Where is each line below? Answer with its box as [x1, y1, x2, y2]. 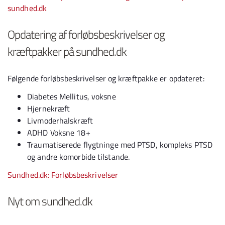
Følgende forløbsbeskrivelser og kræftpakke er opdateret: [8, 72, 204, 84]
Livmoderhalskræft [27, 115, 93, 127]
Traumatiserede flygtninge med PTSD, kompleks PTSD [27, 139, 213, 151]
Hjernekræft [27, 102, 70, 115]
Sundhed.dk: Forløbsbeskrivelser [8, 169, 119, 181]
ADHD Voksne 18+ [27, 127, 90, 139]
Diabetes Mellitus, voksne [27, 90, 116, 102]
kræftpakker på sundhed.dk [8, 43, 129, 60]
